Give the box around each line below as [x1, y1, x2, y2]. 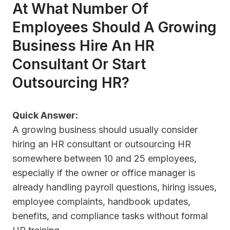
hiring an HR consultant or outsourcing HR [12, 139, 191, 150]
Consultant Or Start [12, 55, 146, 73]
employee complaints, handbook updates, [12, 196, 190, 207]
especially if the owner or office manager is [12, 167, 195, 179]
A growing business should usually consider [12, 124, 198, 136]
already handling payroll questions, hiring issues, [12, 182, 217, 193]
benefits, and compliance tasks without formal [12, 210, 208, 222]
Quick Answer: [12, 110, 78, 121]
